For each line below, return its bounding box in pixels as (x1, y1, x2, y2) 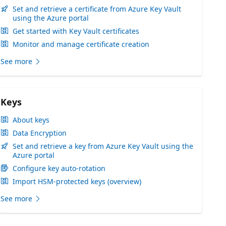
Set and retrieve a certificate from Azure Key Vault (13, 4, 181, 14)
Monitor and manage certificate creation (13, 39, 149, 49)
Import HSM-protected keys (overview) (13, 177, 141, 186)
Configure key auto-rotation (13, 163, 105, 173)
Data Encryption (13, 128, 67, 138)
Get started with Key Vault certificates (13, 26, 139, 36)
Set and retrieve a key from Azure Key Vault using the (13, 141, 193, 151)
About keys (13, 115, 49, 125)
